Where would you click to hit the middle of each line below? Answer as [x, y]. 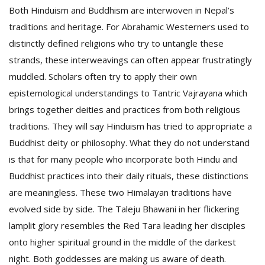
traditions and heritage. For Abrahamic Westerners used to [129, 27]
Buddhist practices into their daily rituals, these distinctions [129, 176]
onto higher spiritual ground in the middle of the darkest [122, 242]
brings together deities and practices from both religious [125, 109]
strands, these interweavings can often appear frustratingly [130, 60]
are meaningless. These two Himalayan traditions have [120, 192]
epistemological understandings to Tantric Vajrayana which [128, 93]
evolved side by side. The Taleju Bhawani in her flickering [124, 209]
